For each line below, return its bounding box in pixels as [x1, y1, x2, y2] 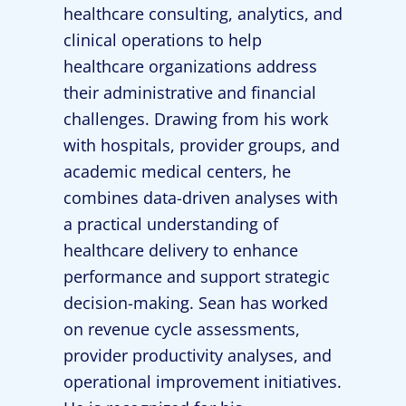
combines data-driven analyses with [63, 187, 338, 208]
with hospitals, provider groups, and [63, 134, 340, 156]
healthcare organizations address [63, 55, 317, 77]
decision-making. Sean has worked [63, 292, 328, 314]
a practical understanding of [63, 213, 278, 235]
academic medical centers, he [63, 160, 291, 182]
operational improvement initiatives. [63, 371, 342, 392]
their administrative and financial [63, 82, 316, 103]
